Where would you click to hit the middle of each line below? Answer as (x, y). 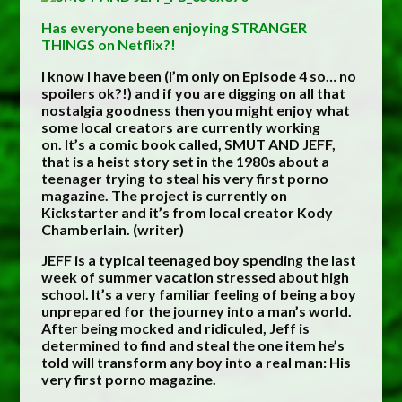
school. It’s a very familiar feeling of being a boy (199, 294)
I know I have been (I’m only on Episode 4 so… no (199, 75)
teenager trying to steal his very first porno (185, 178)
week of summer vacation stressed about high (196, 277)
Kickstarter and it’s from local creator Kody (188, 212)
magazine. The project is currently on (165, 195)
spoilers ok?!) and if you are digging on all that (194, 92)
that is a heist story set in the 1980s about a (186, 161)
